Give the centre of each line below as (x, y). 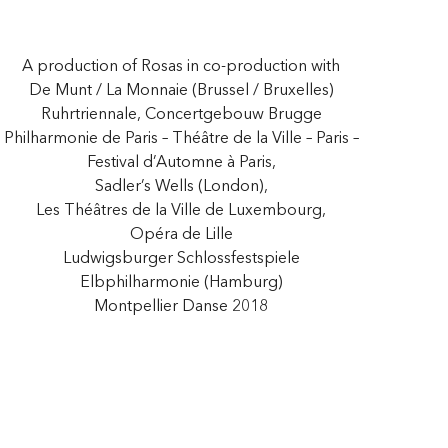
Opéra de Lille (181, 233)
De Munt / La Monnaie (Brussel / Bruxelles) (181, 89)
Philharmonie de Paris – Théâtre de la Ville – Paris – (181, 137)
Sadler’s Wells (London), (181, 185)
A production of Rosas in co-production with (181, 65)
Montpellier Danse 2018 (181, 305)
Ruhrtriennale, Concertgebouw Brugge (181, 113)
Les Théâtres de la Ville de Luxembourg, (181, 209)
